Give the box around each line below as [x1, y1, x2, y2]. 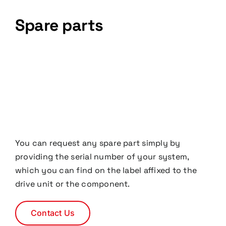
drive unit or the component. [15, 179, 130, 189]
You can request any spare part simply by [15, 138, 181, 148]
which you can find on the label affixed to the [15, 165, 197, 176]
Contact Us [30, 208, 75, 218]
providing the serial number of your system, [15, 151, 189, 162]
